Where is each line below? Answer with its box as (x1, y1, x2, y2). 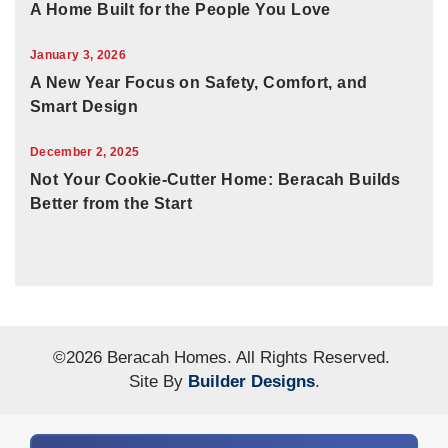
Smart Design (30, 97, 139, 115)
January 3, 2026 (30, 47, 126, 62)
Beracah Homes (107, 347, 227, 367)
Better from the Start (30, 194, 193, 212)
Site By (128, 371, 188, 391)
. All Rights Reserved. (227, 347, 395, 367)
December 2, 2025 (30, 144, 140, 159)
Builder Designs (187, 371, 315, 391)
